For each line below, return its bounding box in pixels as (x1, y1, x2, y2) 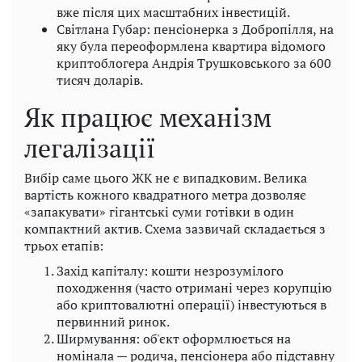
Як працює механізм (24, 100, 271, 135)
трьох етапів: (24, 237, 103, 255)
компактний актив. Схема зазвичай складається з (24, 220, 326, 238)
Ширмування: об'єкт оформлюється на (57, 330, 291, 348)
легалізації (24, 131, 155, 166)
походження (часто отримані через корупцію (57, 279, 332, 297)
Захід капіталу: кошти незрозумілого (57, 262, 284, 280)
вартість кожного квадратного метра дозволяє (24, 186, 306, 204)
